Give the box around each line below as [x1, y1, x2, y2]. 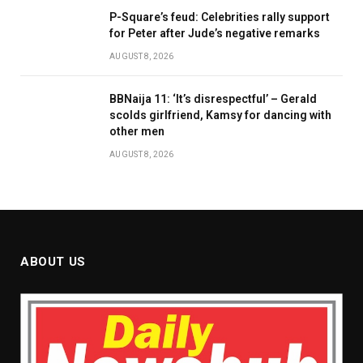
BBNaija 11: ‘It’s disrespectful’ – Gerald [109, 92, 317, 105]
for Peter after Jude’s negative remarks [109, 26, 320, 40]
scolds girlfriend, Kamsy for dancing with [109, 108, 331, 122]
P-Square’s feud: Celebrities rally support [109, 10, 330, 23]
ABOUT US [20, 254, 86, 269]
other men [109, 124, 164, 138]
